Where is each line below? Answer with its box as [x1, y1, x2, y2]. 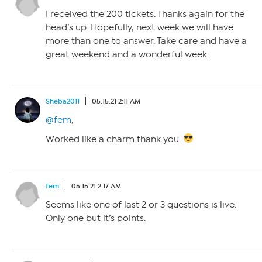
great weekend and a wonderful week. [46, 49, 209, 60]
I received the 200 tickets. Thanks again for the [46, 8, 244, 19]
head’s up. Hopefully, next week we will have [46, 22, 233, 33]
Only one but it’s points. [46, 212, 146, 223]
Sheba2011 [46, 96, 80, 105]
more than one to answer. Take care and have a [46, 35, 247, 46]
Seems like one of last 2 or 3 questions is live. [46, 199, 236, 210]
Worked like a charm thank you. [46, 133, 183, 144]
